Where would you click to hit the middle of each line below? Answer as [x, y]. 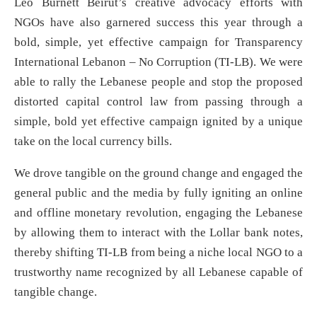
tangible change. [56, 292]
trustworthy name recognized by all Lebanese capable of [158, 272]
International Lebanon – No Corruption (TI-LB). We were [158, 62]
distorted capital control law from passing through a [158, 101]
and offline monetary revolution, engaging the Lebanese [158, 212]
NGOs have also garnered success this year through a [158, 22]
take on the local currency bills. [94, 141]
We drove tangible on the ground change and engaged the [158, 173]
